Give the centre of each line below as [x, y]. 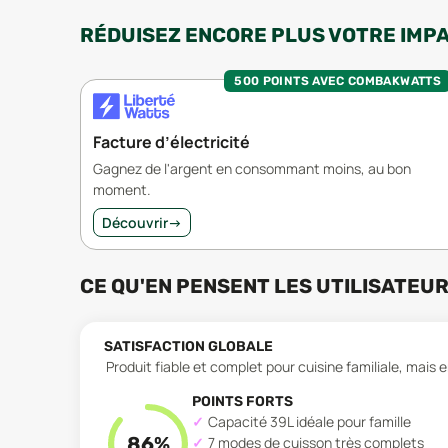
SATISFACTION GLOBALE [188, 346]
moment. [122, 189]
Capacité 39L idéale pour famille [309, 421]
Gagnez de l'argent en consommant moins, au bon [252, 168]
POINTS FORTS [242, 401]
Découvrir [135, 222]
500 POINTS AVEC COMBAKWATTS [337, 80]
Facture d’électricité [171, 141]
